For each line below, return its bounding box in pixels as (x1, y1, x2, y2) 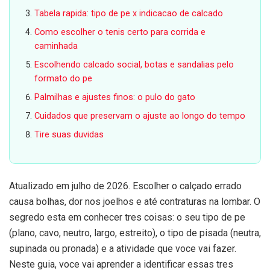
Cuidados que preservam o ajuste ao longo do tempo (34, 111, 246, 122)
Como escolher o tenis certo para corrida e (34, 27, 206, 38)
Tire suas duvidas (34, 130, 104, 140)
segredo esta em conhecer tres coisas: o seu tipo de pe (9, 212, 245, 224)
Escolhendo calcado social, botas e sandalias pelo (34, 60, 234, 71)
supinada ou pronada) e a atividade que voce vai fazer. (9, 243, 236, 255)
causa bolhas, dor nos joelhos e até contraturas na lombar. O (9, 196, 260, 208)
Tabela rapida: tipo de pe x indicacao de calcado (34, 8, 224, 19)
